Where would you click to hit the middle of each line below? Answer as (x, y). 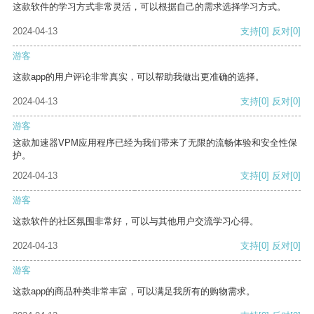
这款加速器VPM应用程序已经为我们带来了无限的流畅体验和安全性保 (155, 143)
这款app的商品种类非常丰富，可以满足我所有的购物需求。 (134, 292)
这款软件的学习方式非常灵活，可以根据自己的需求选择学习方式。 (149, 7)
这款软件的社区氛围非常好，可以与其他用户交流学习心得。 (136, 221)
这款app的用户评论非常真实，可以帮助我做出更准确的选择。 (138, 77)
